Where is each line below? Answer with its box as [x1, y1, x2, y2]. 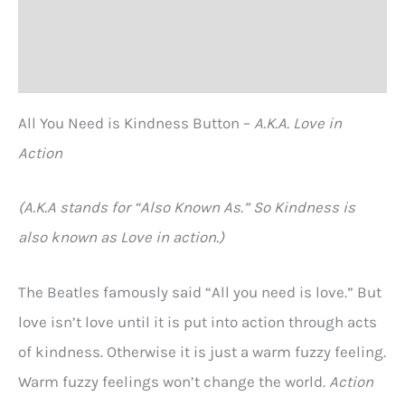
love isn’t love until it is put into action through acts [18, 312, 377, 331]
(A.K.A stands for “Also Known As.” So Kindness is [18, 198, 355, 217]
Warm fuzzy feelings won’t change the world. [18, 372, 329, 391]
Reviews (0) [18, 61, 99, 80]
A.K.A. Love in [254, 114, 342, 133]
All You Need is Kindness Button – [18, 114, 254, 133]
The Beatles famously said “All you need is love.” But [18, 282, 381, 301]
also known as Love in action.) [18, 228, 224, 247]
